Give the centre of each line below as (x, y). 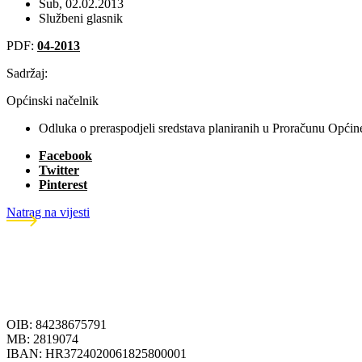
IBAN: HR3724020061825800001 (97, 353)
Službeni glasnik (81, 18)
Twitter (59, 170)
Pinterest (63, 184)
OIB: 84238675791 (57, 324)
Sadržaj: (27, 73)
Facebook (65, 155)
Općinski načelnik (53, 100)
